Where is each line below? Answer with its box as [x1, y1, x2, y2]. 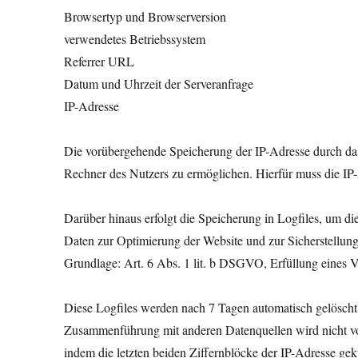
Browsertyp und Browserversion [64, 8, 227, 25]
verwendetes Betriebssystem [64, 30, 206, 47]
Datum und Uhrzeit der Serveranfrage [64, 75, 254, 92]
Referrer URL [64, 53, 135, 70]
